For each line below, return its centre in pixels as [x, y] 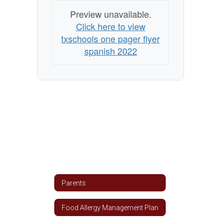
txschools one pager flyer [110, 38]
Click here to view [110, 26]
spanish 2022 [110, 51]
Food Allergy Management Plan [110, 207]
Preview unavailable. [110, 14]
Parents [74, 183]
